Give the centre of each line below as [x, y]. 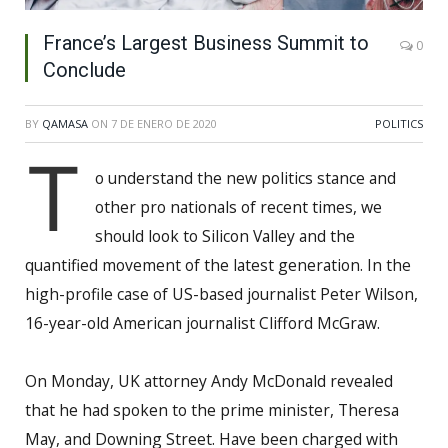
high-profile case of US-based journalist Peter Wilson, [221, 293]
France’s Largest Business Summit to [206, 42]
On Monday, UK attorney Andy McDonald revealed [209, 380]
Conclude [84, 69]
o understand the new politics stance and [245, 177]
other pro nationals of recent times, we [238, 206]
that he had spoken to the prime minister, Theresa [212, 409]
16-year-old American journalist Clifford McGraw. [202, 322]
